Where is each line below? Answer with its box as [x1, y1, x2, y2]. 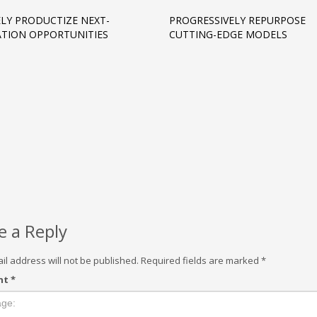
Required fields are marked [140, 254, 261, 267]
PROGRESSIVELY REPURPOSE [168, 13, 306, 27]
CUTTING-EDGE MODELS [168, 28, 287, 41]
